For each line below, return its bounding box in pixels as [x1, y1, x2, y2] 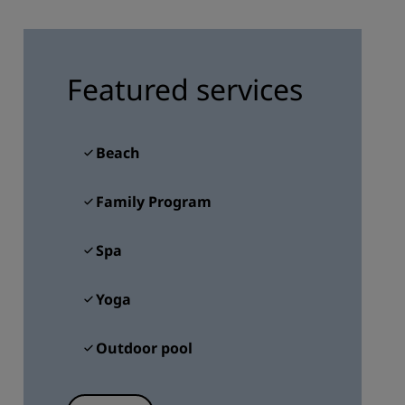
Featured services [66, 70, 303, 108]
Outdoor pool [95, 338, 193, 358]
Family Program [95, 192, 212, 212]
